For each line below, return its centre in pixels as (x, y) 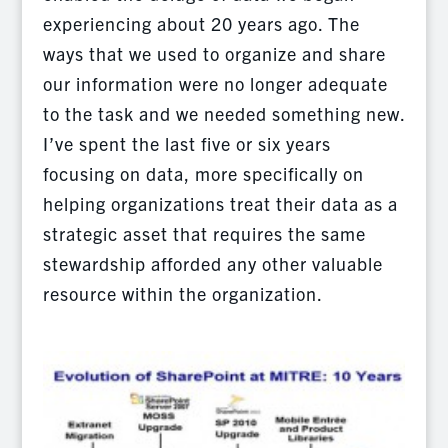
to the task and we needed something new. (223, 114)
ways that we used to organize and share (214, 54)
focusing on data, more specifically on (203, 174)
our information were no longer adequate (215, 84)
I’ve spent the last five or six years (186, 144)
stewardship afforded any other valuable (212, 264)
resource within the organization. (182, 294)
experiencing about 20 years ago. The (201, 24)
